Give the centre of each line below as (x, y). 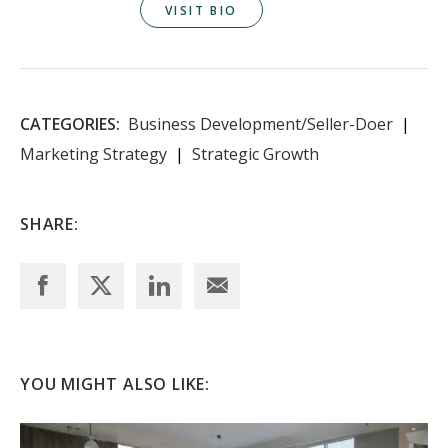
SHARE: (49, 224)
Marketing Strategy (93, 154)
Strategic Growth (255, 154)
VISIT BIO (201, 11)
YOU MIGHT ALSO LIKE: (115, 384)
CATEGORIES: (70, 124)
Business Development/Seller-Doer (260, 124)
